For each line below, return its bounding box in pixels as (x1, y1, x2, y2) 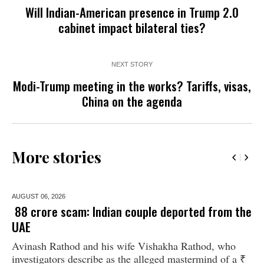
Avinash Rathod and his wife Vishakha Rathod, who (12, 238, 236, 253)
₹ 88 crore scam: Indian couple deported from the (12, 202, 252, 220)
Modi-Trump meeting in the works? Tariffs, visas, (13, 76, 251, 95)
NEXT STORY (111, 60, 153, 68)
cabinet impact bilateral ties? (58, 18, 206, 37)
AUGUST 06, (12, 192, 51, 200)
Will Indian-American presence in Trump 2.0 (25, 2, 239, 21)
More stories (12, 146, 101, 167)
